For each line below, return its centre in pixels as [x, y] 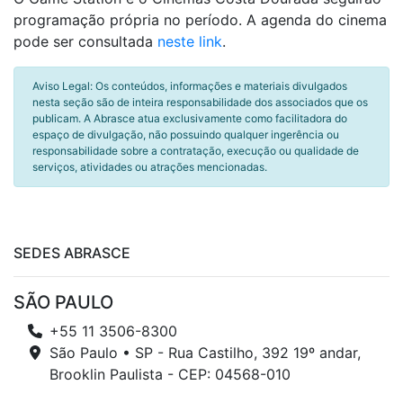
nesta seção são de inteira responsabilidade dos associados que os [200, 102]
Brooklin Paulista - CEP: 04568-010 [170, 374]
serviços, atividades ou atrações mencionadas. [150, 167]
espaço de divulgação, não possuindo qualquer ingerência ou [186, 134]
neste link [190, 41]
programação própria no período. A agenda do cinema [200, 20]
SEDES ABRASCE [72, 253]
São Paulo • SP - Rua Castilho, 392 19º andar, [205, 353]
